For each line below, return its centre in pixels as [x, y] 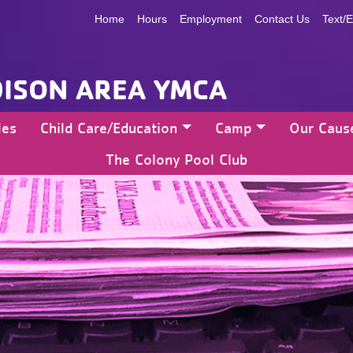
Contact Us [282, 19]
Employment [211, 19]
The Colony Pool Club [176, 159]
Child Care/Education [109, 128]
